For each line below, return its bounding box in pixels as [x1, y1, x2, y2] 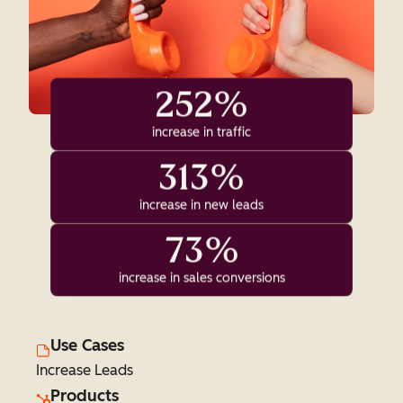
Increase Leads [36, 362, 133, 379]
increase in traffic [152, 124, 251, 140]
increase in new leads [139, 197, 264, 213]
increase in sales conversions [118, 270, 285, 286]
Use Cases [50, 336, 124, 355]
